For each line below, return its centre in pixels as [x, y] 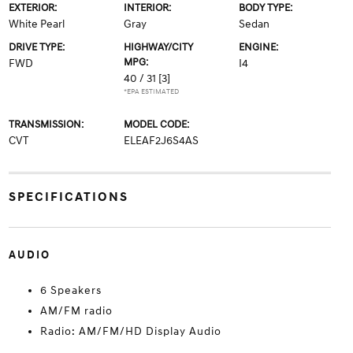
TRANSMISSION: [46, 124]
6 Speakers [71, 290]
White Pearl [36, 24]
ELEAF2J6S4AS [161, 141]
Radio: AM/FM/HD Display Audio [130, 331]
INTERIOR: [147, 8]
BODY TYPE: [266, 8]
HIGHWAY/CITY [158, 47]
